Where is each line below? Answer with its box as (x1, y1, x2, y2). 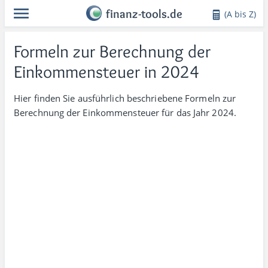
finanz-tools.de (106, 7, 182, 21)
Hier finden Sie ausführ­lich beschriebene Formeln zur (14, 92, 236, 104)
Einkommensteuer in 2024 (14, 61, 199, 82)
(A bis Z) (224, 8, 256, 20)
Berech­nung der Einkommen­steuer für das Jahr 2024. (14, 106, 236, 118)
